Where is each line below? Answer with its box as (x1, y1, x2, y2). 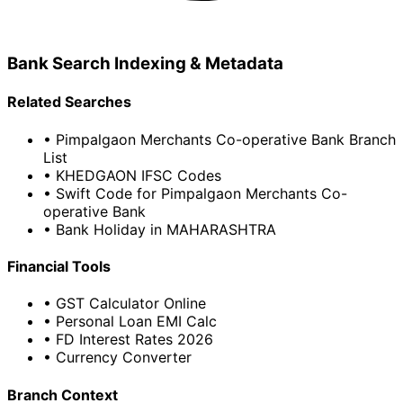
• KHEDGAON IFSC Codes (43, 166, 221, 184)
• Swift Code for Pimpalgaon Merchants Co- (43, 184, 347, 202)
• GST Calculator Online (43, 294, 206, 313)
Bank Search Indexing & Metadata (7, 53, 283, 75)
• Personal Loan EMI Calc (43, 312, 217, 331)
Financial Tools (7, 257, 111, 276)
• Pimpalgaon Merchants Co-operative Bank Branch (43, 130, 396, 148)
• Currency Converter (43, 348, 192, 367)
